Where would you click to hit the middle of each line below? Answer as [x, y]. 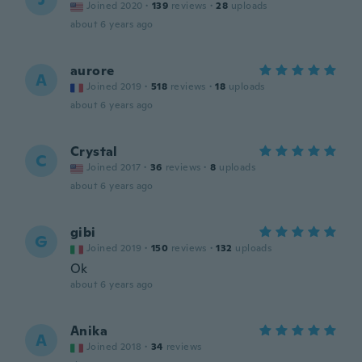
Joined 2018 [114, 347]
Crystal [94, 152]
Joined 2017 [114, 167]
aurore [93, 71]
